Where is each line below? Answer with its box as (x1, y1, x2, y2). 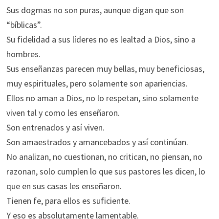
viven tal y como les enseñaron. (6, 107, 120, 118)
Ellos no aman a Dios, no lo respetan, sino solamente (6, 92, 198, 104)
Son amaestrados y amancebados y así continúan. (6, 136, 188, 148)
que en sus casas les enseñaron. (6, 180, 122, 192)
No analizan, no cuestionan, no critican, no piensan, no (6, 151, 202, 162)
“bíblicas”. (6, 19, 42, 30)
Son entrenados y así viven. (6, 122, 105, 133)
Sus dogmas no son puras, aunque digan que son (6, 4, 184, 16)
